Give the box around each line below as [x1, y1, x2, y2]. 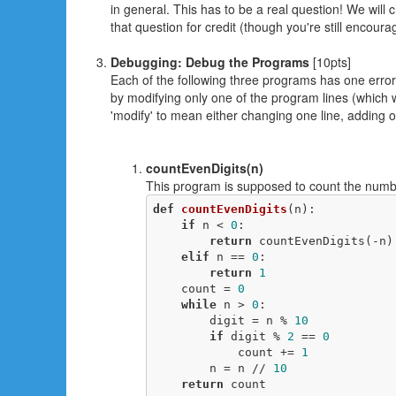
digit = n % [209, 313, 294, 327]
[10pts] [309, 53, 351, 71]
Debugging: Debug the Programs [110, 53, 309, 71]
